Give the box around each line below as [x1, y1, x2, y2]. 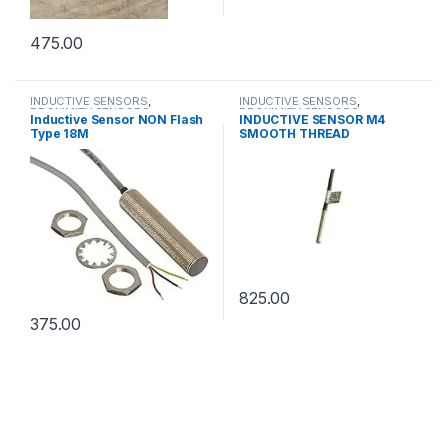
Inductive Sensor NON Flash [29, 112, 204, 128]
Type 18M [29, 126, 89, 142]
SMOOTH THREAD [238, 126, 351, 142]
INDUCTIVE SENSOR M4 [238, 112, 386, 128]
